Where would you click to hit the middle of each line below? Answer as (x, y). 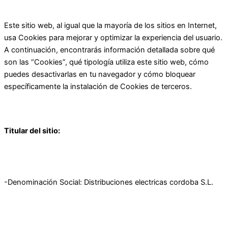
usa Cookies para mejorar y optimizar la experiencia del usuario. (113, 38)
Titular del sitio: (32, 131)
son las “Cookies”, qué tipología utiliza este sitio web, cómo (106, 62)
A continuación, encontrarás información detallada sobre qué (109, 50)
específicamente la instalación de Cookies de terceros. (98, 87)
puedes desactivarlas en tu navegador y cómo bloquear (100, 75)
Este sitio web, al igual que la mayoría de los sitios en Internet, (110, 26)
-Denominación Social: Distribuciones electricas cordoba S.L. (109, 182)
